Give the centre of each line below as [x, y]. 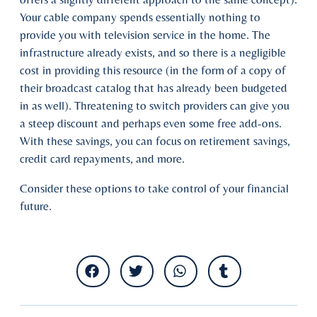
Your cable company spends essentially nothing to [140, 17]
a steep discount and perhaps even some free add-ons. [151, 123]
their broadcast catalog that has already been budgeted [154, 87]
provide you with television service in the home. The [145, 34]
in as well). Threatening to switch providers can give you [155, 105]
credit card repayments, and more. [102, 158]
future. [36, 206]
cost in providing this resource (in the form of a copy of [153, 70]
